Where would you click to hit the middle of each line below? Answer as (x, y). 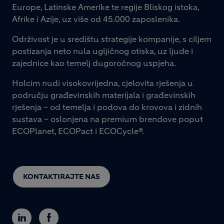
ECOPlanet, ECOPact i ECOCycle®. (78, 131)
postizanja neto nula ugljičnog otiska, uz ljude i (102, 51)
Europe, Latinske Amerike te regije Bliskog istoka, (105, 7)
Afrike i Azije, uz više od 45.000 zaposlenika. (96, 19)
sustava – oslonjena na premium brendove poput (107, 119)
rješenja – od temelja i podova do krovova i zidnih (107, 107)
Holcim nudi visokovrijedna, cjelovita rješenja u (102, 83)
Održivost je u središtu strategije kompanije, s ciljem (112, 39)
